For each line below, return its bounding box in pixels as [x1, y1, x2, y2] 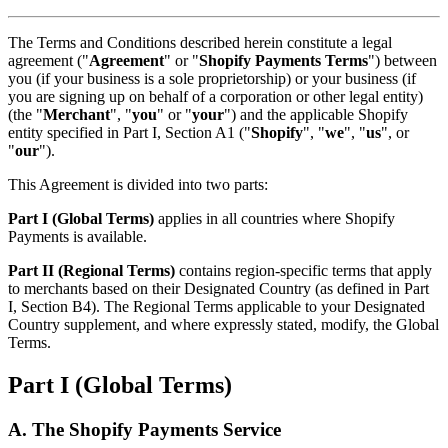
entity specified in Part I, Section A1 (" [8, 123, 251, 141]
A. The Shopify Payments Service [8, 418, 281, 440]
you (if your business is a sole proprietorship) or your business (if [8, 69, 416, 87]
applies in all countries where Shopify [154, 209, 395, 227]
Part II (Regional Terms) [8, 261, 175, 279]
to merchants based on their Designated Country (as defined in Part [8, 279, 429, 297]
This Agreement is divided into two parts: [8, 175, 268, 193]
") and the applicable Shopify [224, 105, 408, 123]
